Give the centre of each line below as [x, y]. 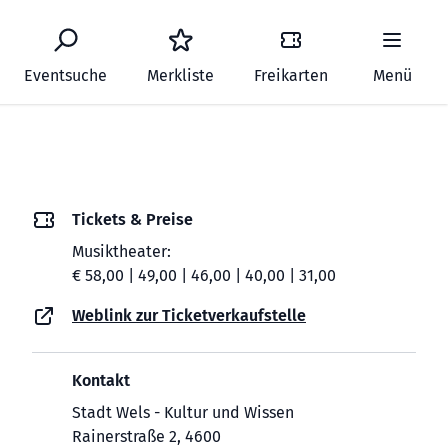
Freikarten [291, 75]
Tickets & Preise [132, 219]
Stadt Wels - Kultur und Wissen [183, 412]
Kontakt [101, 380]
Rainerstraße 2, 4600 [146, 436]
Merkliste [180, 75]
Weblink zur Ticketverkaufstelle [189, 315]
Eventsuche [65, 75]
